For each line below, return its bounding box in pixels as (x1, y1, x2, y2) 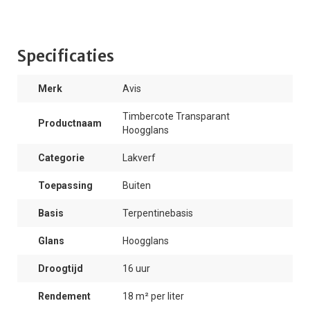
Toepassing (38, 180, 93, 191)
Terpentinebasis (122, 208, 193, 219)
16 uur (122, 263, 150, 274)
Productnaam (38, 118, 102, 129)
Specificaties (17, 46, 114, 66)
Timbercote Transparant (122, 111, 230, 122)
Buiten (122, 180, 151, 191)
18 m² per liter (122, 291, 184, 302)
